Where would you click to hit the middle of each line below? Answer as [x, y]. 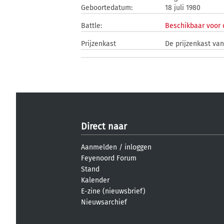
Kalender [95, 180]
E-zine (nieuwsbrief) [113, 191]
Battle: [91, 26]
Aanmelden [99, 147]
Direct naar [104, 126]
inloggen [138, 147]
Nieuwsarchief [104, 202]
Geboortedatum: [107, 8]
